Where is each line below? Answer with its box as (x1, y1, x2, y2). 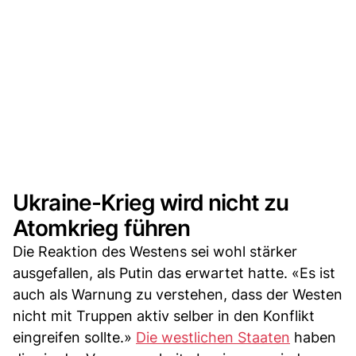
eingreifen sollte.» (13, 328, 136, 346)
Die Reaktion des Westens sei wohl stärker (13, 242, 297, 260)
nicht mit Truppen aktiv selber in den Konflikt (13, 307, 315, 324)
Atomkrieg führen (13, 214, 191, 242)
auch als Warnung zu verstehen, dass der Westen (13, 285, 342, 303)
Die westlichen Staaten (136, 328, 290, 346)
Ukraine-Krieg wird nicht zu (13, 188, 289, 216)
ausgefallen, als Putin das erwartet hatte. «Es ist (13, 264, 335, 281)
